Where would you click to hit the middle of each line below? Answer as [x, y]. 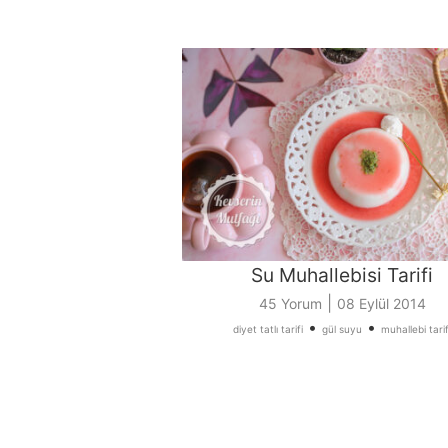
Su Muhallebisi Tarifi [342, 275]
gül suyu [342, 329]
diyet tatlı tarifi [268, 329]
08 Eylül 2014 [381, 304]
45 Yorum [290, 304]
